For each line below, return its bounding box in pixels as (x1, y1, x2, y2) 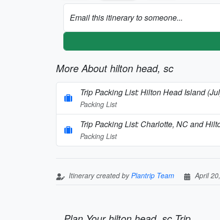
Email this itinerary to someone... (70, 11, 183, 23)
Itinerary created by (67, 170, 131, 180)
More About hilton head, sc (56, 60, 173, 75)
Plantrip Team (131, 170, 174, 180)
